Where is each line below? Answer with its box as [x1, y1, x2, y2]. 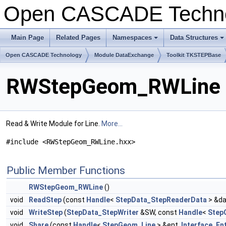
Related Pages [56, 34, 100, 41]
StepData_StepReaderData [116, 196, 207, 204]
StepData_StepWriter [67, 208, 139, 217]
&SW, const [139, 208, 179, 217]
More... [101, 120, 123, 128]
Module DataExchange [94, 52, 154, 58]
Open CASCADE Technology [6, 52, 82, 58]
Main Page [11, 34, 44, 41]
